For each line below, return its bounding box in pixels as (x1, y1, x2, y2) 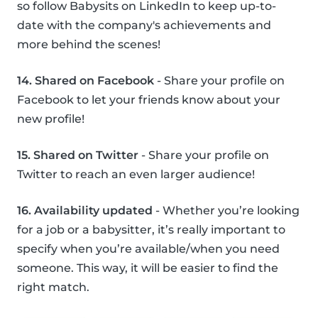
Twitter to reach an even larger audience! (17, 168, 255, 182)
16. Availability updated (17, 204, 153, 218)
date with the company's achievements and (17, 18, 271, 33)
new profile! (17, 112, 84, 126)
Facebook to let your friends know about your (17, 93, 280, 107)
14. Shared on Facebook (17, 74, 154, 88)
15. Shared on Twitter (17, 148, 138, 163)
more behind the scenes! (17, 38, 160, 52)
